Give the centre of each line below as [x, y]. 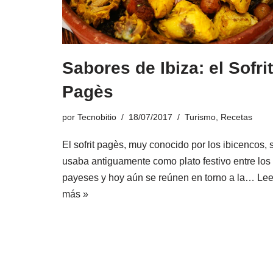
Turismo [200, 117]
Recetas [236, 117]
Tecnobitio [97, 117]
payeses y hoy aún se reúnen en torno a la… [160, 178]
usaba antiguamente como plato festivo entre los [166, 161]
